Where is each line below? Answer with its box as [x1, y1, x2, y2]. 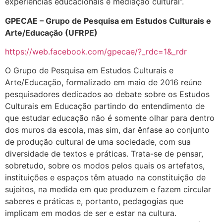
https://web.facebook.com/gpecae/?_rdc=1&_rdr [5, 46, 187, 56]
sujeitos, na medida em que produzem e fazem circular [5, 184, 211, 195]
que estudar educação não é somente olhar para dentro [5, 113, 215, 123]
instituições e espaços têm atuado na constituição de [5, 172, 206, 183]
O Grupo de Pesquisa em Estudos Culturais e [5, 65, 173, 76]
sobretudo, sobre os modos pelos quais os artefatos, [5, 161, 205, 171]
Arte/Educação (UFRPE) [5, 27, 98, 38]
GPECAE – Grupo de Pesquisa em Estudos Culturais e [5, 15, 211, 26]
